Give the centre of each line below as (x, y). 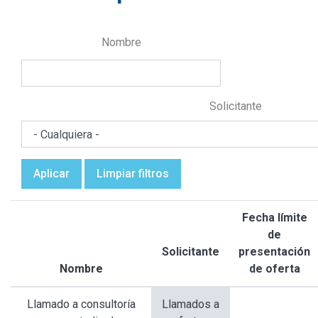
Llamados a (191, 305)
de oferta (274, 269)
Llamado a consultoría (81, 305)
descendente (228, 287)
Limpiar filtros (133, 174)
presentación (274, 252)
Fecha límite (274, 218)
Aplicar (51, 174)
